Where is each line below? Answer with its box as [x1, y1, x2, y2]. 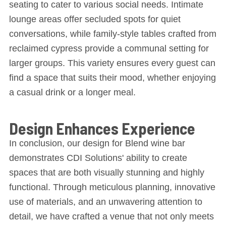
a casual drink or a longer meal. [9, 87, 136, 97]
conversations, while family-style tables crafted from [9, 29, 216, 39]
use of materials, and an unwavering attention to [9, 197, 202, 207]
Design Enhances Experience [9, 119, 195, 138]
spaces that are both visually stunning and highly [9, 167, 204, 178]
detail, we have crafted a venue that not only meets [9, 211, 214, 221]
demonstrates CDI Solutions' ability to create [9, 153, 187, 163]
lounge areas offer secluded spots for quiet [9, 14, 181, 24]
